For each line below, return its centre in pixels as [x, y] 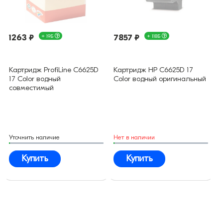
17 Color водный [35, 79]
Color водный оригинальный [160, 79]
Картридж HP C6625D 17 [153, 70]
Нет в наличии [134, 137]
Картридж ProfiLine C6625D [54, 70]
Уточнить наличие [34, 137]
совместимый [31, 88]
